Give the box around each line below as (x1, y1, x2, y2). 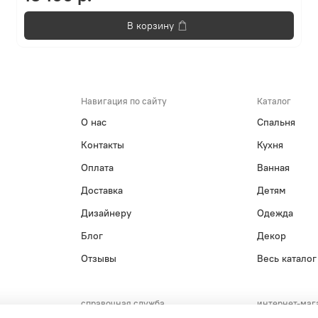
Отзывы (81, 252, 117, 265)
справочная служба (81, 297, 165, 309)
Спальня (256, 116, 295, 129)
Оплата (81, 161, 114, 175)
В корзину (127, 18, 175, 32)
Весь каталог (256, 252, 317, 265)
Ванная (256, 161, 290, 175)
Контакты (81, 138, 125, 152)
